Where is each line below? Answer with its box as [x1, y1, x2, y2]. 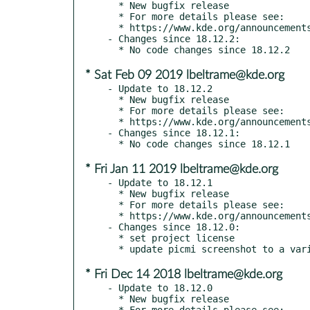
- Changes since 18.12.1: [107, 127, 240, 138]
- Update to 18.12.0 [107, 282, 212, 293]
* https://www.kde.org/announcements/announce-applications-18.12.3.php [107, 21, 118, 33]
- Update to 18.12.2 [107, 82, 212, 94]
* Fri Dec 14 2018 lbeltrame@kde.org [85, 268, 282, 281]
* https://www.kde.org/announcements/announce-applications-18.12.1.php [107, 210, 118, 221]
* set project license [107, 232, 118, 244]
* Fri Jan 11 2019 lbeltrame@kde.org [85, 163, 278, 176]
